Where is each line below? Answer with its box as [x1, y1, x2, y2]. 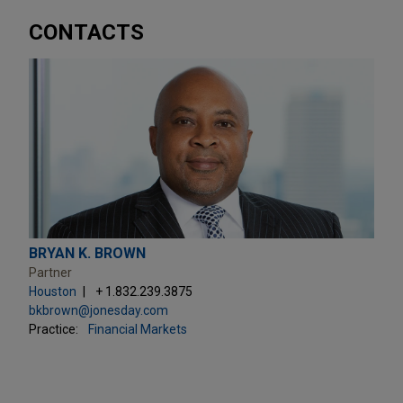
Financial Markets [88, 321, 187, 336]
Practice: [29, 321, 78, 336]
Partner [29, 264, 72, 280]
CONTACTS [29, 19, 144, 45]
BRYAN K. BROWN [29, 244, 146, 262]
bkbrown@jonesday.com [29, 302, 168, 318]
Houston [29, 283, 76, 299]
